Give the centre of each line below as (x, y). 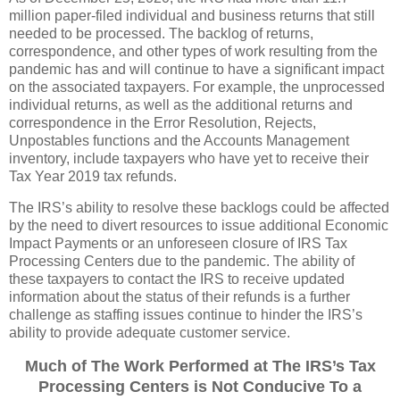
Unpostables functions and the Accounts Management (179, 140)
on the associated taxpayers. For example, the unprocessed (197, 87)
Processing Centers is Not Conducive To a (200, 387)
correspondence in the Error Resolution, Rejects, (162, 122)
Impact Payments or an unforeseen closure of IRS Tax (178, 244)
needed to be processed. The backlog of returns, (161, 33)
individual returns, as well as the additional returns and (181, 104)
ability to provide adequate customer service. (151, 333)
